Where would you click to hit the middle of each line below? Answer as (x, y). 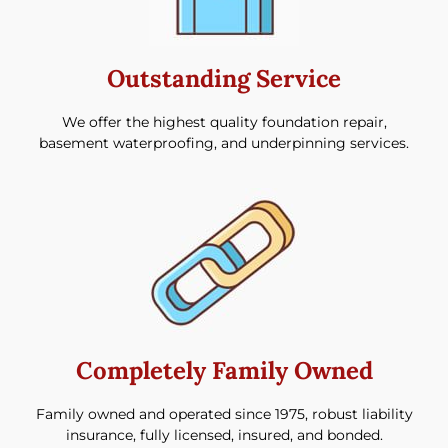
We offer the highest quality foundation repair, (224, 121)
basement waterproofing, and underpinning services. (224, 142)
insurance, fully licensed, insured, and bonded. (224, 434)
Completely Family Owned (224, 370)
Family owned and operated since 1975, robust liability (224, 413)
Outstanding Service (224, 78)
